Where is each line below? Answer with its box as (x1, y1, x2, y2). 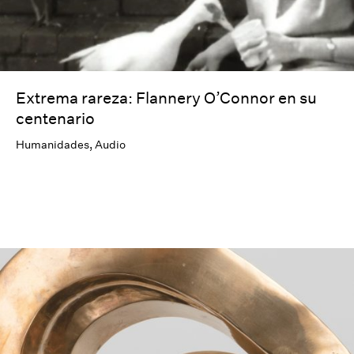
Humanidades (16, 136, 89, 152)
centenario (16, 107, 95, 128)
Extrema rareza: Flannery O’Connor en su (16, 86, 317, 107)
